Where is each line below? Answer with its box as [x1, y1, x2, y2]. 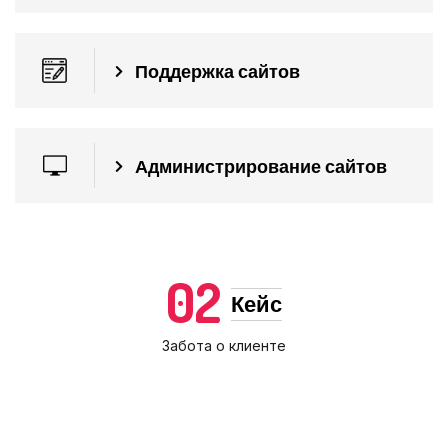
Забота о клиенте [161, 337, 287, 354]
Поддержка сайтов [135, 59, 300, 82]
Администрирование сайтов [135, 154, 387, 177]
